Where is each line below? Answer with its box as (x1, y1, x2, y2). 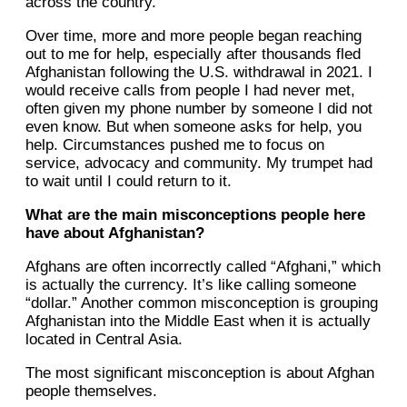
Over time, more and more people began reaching (25, 27, 362, 45)
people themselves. (25, 382, 157, 401)
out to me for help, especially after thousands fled (25, 45, 361, 64)
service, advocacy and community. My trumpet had (25, 154, 372, 173)
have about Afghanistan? (25, 224, 204, 243)
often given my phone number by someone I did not (25, 100, 372, 118)
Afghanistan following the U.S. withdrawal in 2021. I (25, 64, 372, 82)
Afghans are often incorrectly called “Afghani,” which (25, 258, 381, 276)
